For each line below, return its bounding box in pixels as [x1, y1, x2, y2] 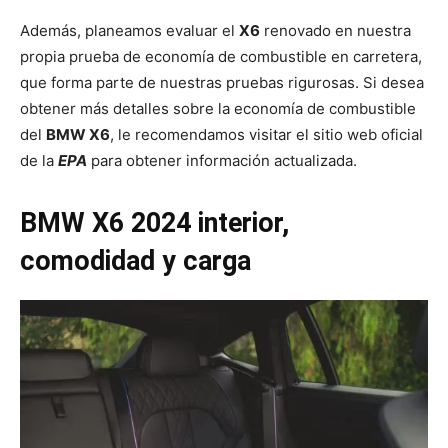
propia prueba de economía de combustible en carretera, [20, 47, 422, 67]
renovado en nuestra [260, 21, 411, 41]
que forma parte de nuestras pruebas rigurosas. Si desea [20, 73, 424, 93]
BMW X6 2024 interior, [20, 207, 289, 240]
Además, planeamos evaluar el [20, 21, 239, 41]
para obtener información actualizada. [91, 151, 357, 171]
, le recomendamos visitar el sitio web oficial [110, 125, 423, 145]
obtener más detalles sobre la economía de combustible [20, 99, 416, 119]
